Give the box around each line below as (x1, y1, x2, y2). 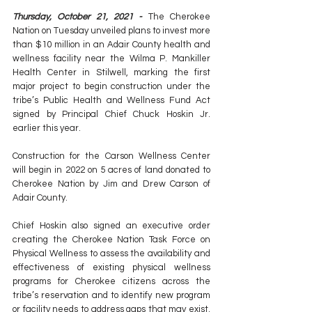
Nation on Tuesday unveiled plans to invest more (13, 26, 210, 36)
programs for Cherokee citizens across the (13, 276, 210, 287)
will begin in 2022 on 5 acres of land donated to (13, 165, 210, 175)
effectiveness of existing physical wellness (13, 263, 210, 273)
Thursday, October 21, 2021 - (13, 12, 148, 22)
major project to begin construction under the (13, 81, 210, 92)
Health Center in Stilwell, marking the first (13, 68, 210, 78)
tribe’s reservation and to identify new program (13, 290, 210, 301)
